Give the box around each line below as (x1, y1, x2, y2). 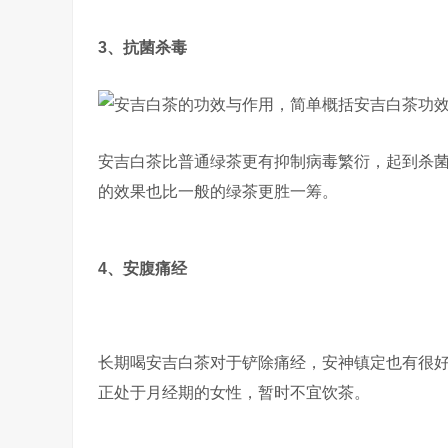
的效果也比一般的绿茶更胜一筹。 (98, 183, 338, 200)
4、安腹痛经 (98, 260, 187, 277)
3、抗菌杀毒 (98, 39, 187, 56)
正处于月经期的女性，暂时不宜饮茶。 (98, 384, 370, 401)
